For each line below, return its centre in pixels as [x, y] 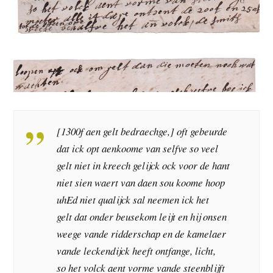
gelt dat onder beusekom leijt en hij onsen [142, 217]
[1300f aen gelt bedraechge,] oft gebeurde [142, 132]
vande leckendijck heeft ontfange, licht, [136, 251]
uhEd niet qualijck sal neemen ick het [133, 200]
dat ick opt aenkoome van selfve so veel [138, 149]
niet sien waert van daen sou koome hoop [141, 183]
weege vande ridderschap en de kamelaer [142, 234]
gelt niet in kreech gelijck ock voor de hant [144, 166]
